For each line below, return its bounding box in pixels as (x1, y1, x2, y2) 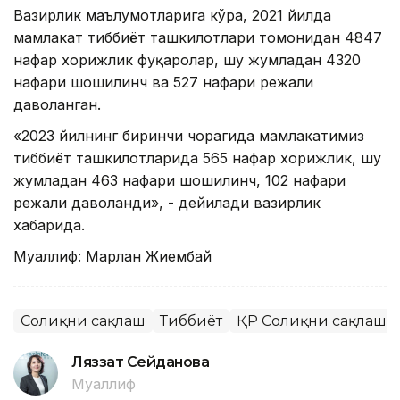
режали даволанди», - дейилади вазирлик (13, 193, 321, 212)
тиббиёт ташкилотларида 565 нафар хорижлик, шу (13, 148, 381, 167)
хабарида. (13, 215, 85, 234)
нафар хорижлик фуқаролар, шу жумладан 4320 (13, 50, 361, 69)
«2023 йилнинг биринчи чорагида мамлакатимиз (13, 126, 364, 145)
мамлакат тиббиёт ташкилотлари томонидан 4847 (13, 28, 382, 46)
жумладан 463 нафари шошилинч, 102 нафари (13, 171, 346, 189)
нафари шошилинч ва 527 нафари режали (13, 72, 313, 91)
